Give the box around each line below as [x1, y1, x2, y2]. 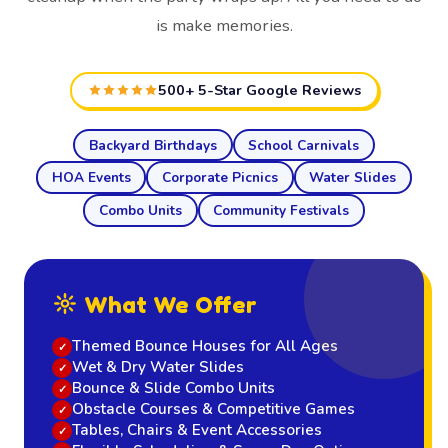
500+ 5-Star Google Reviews [157, 80, 361, 101]
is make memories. [155, 14, 293, 38]
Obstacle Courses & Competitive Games [72, 399, 355, 420]
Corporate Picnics [162, 168, 278, 188]
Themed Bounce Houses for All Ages [72, 336, 338, 357]
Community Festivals [213, 200, 350, 220]
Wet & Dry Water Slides [72, 357, 244, 378]
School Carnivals [248, 135, 360, 155]
